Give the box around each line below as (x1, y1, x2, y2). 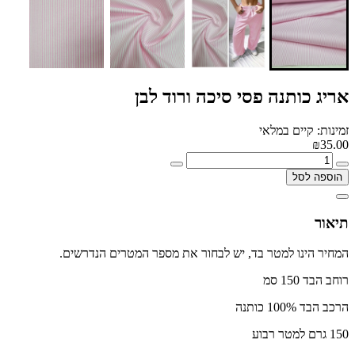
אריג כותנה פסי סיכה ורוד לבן (135, 86, 349, 107)
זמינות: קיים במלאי (259, 123, 349, 137)
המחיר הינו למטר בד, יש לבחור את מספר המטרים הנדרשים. (53, 246, 349, 261)
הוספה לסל (292, 170, 342, 183)
